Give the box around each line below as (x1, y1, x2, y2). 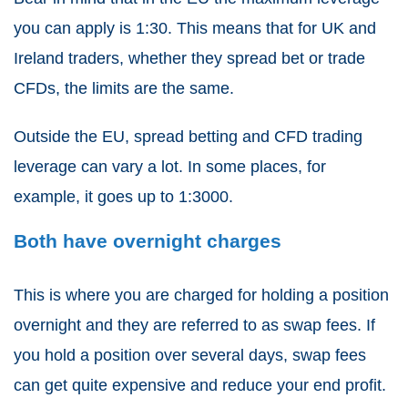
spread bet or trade (227, 49, 365, 68)
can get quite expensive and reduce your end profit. (14, 376, 386, 395)
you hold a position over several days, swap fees (14, 346, 366, 365)
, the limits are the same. (56, 79, 234, 98)
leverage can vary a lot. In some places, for (14, 158, 326, 177)
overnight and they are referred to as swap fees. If (14, 316, 375, 335)
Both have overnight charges (14, 230, 281, 252)
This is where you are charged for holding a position (14, 286, 389, 305)
